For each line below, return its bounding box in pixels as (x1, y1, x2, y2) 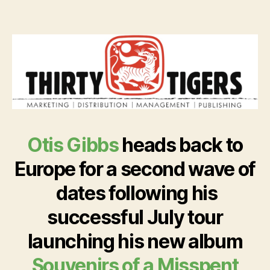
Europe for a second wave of (14, 157, 256, 181)
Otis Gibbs (27, 133, 119, 157)
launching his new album (27, 230, 243, 254)
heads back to (118, 133, 243, 157)
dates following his (52, 181, 218, 206)
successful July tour (47, 206, 223, 230)
